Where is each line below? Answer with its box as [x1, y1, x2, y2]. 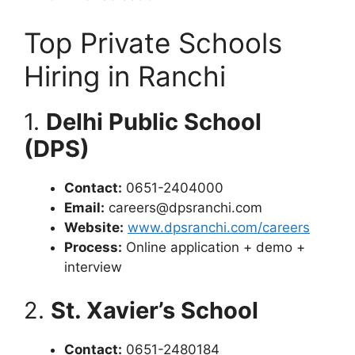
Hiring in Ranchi [24, 59, 226, 93]
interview [64, 258, 122, 275]
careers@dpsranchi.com [105, 199, 262, 216]
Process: [64, 239, 122, 255]
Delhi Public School [46, 107, 261, 136]
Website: [64, 219, 124, 235]
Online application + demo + [122, 239, 305, 255]
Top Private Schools [24, 25, 282, 59]
